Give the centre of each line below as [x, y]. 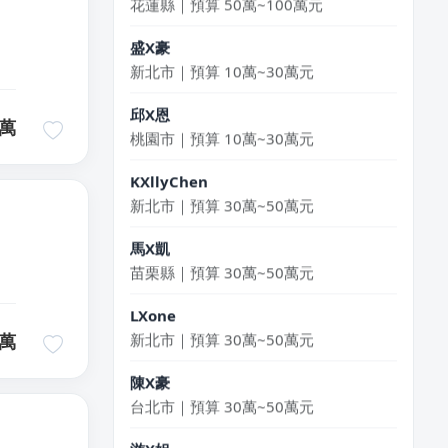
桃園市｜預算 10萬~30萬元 [222, 124]
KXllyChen [169, 167]
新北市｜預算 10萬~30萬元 [222, 57]
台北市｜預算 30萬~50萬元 [222, 392]
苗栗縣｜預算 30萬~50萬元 [222, 258]
